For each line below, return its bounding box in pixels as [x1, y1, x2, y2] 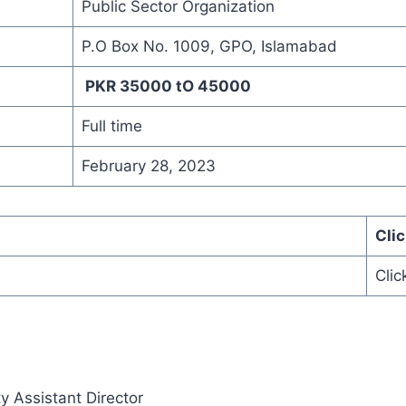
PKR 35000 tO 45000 [81, 76, 251, 95]
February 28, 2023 [81, 156, 216, 175]
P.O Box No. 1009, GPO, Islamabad [81, 36, 337, 55]
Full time [81, 116, 142, 135]
